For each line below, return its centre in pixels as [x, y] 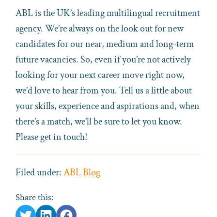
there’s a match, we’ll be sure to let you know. [99, 121]
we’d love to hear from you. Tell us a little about [104, 90]
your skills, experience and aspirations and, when [108, 106]
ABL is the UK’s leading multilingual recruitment [108, 13]
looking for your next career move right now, [100, 75]
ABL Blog [82, 172]
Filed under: [39, 172]
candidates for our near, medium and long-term [105, 44]
